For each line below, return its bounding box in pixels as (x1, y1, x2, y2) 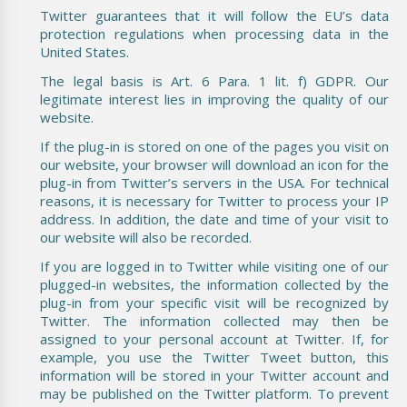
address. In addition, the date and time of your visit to (40, 209, 389, 228)
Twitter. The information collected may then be (40, 311, 389, 330)
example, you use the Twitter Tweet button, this (40, 347, 389, 366)
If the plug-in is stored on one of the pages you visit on (40, 136, 389, 155)
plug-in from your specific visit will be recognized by (40, 293, 389, 312)
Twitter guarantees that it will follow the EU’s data (40, 5, 389, 25)
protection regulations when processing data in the (40, 24, 389, 43)
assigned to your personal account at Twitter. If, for (40, 329, 389, 348)
